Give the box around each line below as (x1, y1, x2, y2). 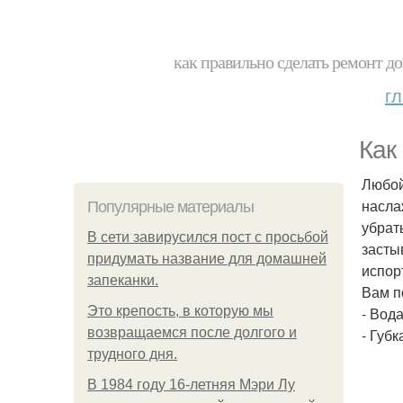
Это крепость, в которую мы (87, 303, 273, 318)
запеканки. (87, 273, 158, 288)
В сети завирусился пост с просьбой (87, 229, 328, 245)
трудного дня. (87, 346, 177, 362)
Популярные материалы (87, 198, 254, 216)
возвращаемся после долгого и (87, 325, 297, 340)
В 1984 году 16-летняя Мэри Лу (87, 377, 295, 392)
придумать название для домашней (87, 251, 327, 266)
